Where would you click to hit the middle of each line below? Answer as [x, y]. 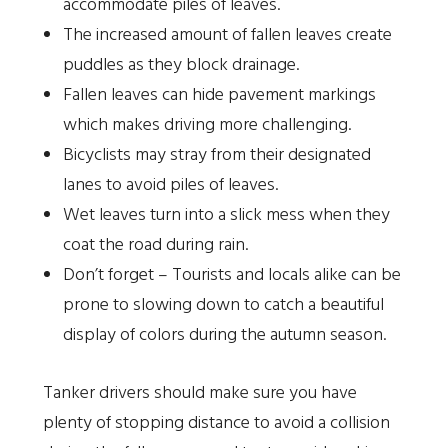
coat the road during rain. [155, 245]
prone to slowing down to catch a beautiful [223, 305]
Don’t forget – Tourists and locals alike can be [231, 275]
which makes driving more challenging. [206, 125]
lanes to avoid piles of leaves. [170, 185]
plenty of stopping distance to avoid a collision [216, 423]
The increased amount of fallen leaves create [227, 35]
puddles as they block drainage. [180, 65]
